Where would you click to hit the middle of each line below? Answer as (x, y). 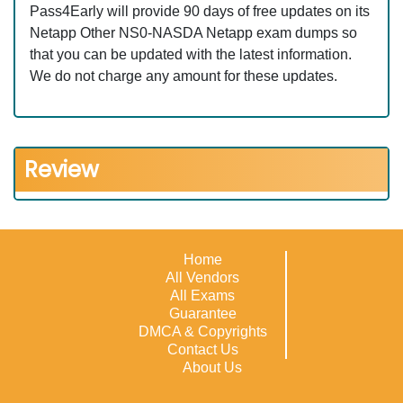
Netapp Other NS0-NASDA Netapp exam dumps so (193, 33)
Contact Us (202, 349)
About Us (212, 367)
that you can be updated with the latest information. (191, 54)
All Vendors (202, 278)
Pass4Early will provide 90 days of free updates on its (200, 11)
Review (62, 170)
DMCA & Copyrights (202, 331)
